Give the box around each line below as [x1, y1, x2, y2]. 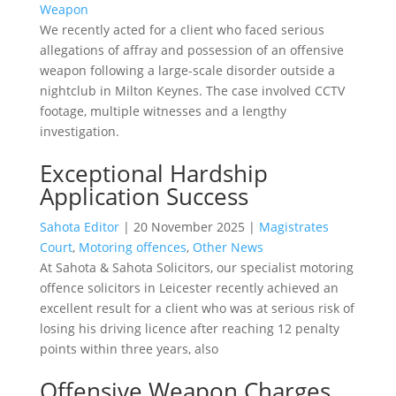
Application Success [39, 179, 248, 212]
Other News [192, 238, 263, 255]
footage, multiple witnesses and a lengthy [39, 102, 286, 119]
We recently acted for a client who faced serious [39, 20, 324, 38]
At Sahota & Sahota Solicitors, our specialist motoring [39, 258, 354, 276]
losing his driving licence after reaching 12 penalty [39, 319, 339, 337]
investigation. [39, 122, 119, 140]
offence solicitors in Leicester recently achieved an [39, 278, 339, 296]
